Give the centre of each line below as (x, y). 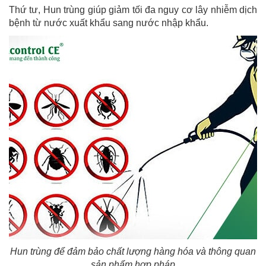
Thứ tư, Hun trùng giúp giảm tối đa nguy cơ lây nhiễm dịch (133, 10)
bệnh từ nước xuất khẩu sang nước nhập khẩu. (109, 23)
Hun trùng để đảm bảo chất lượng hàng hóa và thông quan (133, 252)
